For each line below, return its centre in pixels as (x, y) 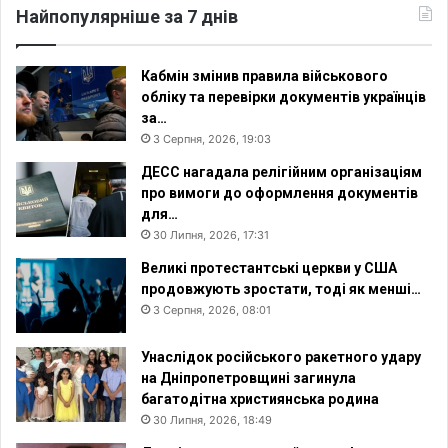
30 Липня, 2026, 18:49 (212, 419)
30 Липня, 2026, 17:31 (211, 234)
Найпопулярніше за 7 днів (127, 16)
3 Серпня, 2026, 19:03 (212, 138)
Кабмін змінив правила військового (264, 75)
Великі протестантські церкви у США (269, 267)
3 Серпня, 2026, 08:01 (212, 309)
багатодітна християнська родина (260, 398)
